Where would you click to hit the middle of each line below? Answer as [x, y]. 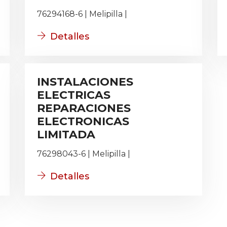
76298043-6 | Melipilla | [84, 154]
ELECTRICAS [74, 95]
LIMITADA [66, 135]
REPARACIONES [84, 108]
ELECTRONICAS [83, 121]
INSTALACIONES [85, 82]
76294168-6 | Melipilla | [82, 14]
